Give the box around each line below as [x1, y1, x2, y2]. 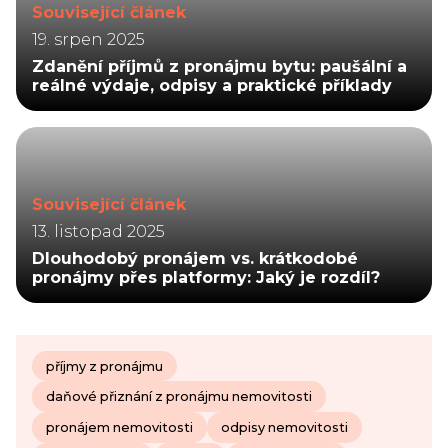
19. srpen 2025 [32, 29, 145, 49]
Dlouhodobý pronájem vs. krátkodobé [32, 248, 358, 268]
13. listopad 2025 [32, 221, 165, 241]
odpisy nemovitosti [220, 420, 348, 436]
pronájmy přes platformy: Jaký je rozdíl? [32, 267, 380, 287]
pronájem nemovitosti [45, 420, 193, 436]
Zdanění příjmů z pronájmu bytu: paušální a [32, 56, 407, 76]
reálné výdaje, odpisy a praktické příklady [32, 75, 392, 95]
